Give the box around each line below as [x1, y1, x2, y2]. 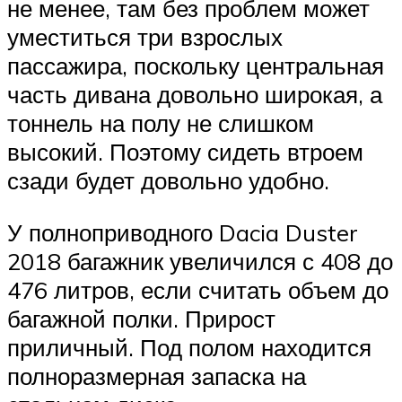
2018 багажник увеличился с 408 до [7, 247, 393, 275]
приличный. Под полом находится [7, 333, 371, 362]
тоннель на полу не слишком [7, 109, 314, 138]
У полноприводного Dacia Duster [7, 218, 358, 247]
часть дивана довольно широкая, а [7, 80, 382, 109]
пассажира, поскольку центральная [7, 51, 384, 81]
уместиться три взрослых [7, 22, 283, 52]
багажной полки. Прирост [7, 304, 275, 333]
